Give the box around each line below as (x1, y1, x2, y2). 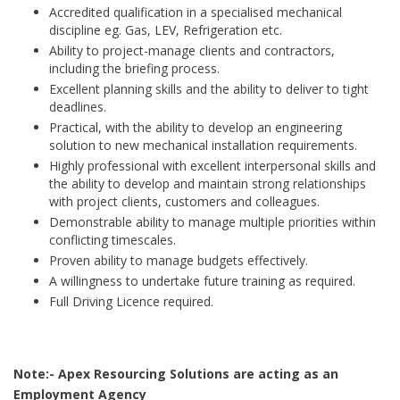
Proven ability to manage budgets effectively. (49, 252, 308, 269)
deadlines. (49, 98, 106, 115)
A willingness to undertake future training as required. (49, 272, 355, 289)
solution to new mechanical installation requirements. (49, 137, 357, 154)
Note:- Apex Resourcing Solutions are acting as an (13, 365, 338, 382)
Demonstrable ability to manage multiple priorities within (49, 213, 376, 230)
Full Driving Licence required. (49, 293, 213, 310)
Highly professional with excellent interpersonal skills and (49, 157, 376, 174)
